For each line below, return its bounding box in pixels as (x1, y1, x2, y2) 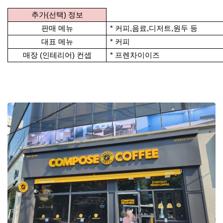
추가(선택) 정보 (31, 11, 83, 19)
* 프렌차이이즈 (108, 51, 160, 59)
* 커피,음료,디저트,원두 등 (108, 24, 198, 32)
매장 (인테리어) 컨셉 (22, 51, 92, 59)
